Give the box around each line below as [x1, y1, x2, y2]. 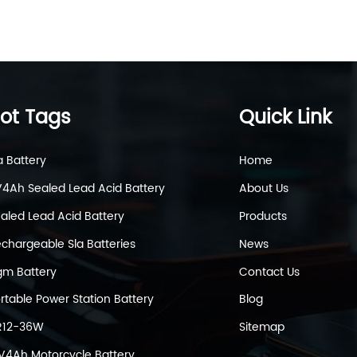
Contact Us [238, 262, 300, 281]
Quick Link [238, 101, 331, 134]
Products [238, 206, 287, 226]
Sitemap [238, 318, 284, 337]
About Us [238, 179, 288, 198]
